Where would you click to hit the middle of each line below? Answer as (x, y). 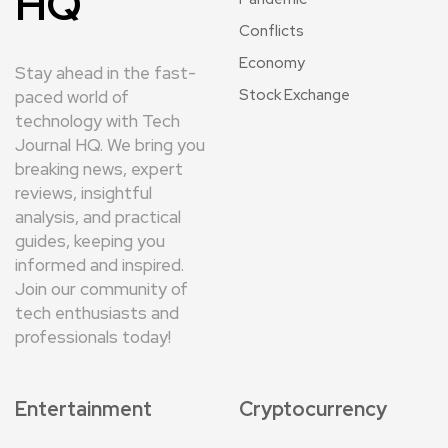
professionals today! (93, 336)
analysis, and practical (98, 216)
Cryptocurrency (313, 408)
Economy (272, 62)
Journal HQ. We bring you (110, 144)
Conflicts (271, 30)
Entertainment (83, 408)
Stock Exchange (294, 94)
